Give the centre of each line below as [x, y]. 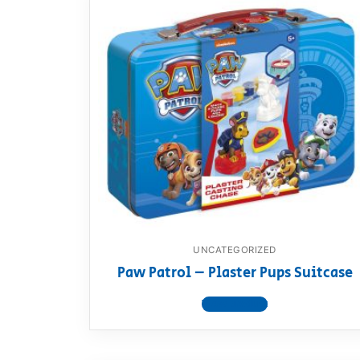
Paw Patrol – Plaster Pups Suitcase [235, 274]
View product [235, 304]
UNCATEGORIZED [235, 250]
